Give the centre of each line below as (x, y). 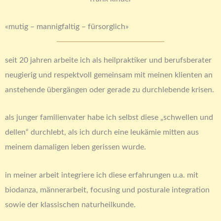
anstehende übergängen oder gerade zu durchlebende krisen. (110, 90)
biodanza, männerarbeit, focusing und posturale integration (107, 190)
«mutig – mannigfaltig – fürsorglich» (67, 27)
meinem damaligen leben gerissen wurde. (75, 147)
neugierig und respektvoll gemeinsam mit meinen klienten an (109, 75)
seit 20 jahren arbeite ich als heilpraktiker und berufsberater (108, 60)
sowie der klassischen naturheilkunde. (70, 204)
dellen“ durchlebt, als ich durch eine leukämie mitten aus (102, 132)
